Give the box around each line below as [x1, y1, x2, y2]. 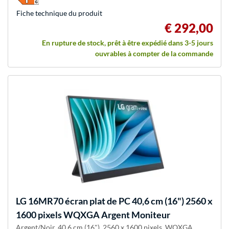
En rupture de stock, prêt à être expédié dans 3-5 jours [42, 38, 213, 47]
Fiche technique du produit [16, 8, 102, 17]
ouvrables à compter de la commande [95, 49, 213, 58]
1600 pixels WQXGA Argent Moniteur [16, 209, 170, 220]
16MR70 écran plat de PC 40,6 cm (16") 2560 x [27, 195, 213, 207]
